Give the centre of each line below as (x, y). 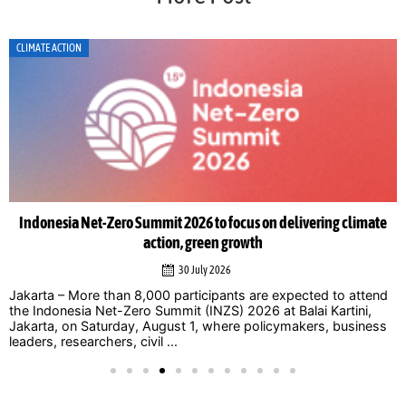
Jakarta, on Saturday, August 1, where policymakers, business (198, 325)
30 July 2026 (205, 270)
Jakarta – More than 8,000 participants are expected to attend (198, 295)
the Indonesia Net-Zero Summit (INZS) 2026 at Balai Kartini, (190, 310)
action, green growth (203, 242)
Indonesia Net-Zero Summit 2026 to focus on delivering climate (203, 222)
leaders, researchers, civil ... (93, 341)
